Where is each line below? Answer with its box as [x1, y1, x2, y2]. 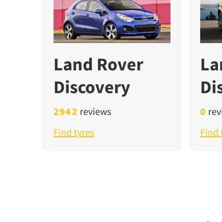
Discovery [54, 76, 130, 99]
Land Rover [54, 53, 143, 76]
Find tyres [54, 126, 94, 139]
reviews [77, 105, 111, 118]
